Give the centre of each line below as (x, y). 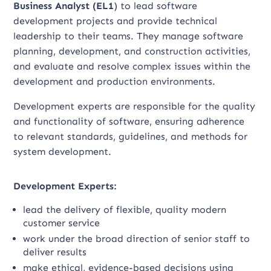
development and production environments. (115, 81)
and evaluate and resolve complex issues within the (132, 66)
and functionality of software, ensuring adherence (129, 121)
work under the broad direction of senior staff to (137, 239)
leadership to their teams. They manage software (129, 36)
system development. (63, 152)
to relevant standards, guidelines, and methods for (131, 136)
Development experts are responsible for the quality (135, 106)
